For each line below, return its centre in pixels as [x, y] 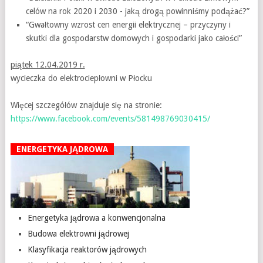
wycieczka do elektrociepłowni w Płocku [81, 78]
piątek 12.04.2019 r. [48, 64]
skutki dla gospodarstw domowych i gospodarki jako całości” [134, 38]
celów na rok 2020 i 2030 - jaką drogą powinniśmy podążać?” [138, 11]
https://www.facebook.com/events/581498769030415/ [110, 118]
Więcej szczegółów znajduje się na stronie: [86, 105]
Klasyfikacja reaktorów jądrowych [87, 250]
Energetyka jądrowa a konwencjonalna [97, 218]
